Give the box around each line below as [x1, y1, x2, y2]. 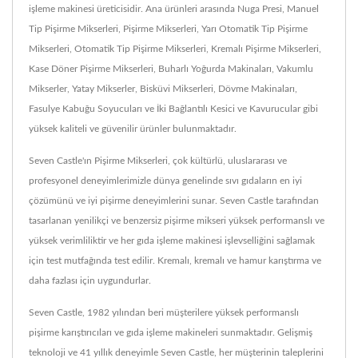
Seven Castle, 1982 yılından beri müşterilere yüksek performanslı [29, 307, 299, 317]
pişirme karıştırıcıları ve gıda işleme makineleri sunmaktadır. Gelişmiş [29, 327, 312, 337]
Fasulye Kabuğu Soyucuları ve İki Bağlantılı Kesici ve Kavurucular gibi [29, 103, 318, 113]
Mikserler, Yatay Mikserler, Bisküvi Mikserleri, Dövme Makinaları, [29, 83, 297, 93]
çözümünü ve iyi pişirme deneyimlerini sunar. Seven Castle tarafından [29, 195, 319, 205]
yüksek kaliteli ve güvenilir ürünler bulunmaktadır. [29, 123, 237, 133]
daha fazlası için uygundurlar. [29, 275, 151, 285]
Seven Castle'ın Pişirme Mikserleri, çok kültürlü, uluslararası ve [29, 155, 287, 165]
